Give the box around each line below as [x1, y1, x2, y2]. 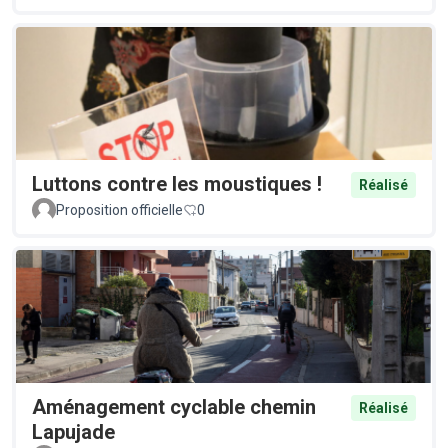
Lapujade [32, 420, 115, 445]
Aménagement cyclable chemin [32, 395, 316, 420]
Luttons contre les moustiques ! [32, 171, 322, 196]
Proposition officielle [56, 201, 183, 218]
